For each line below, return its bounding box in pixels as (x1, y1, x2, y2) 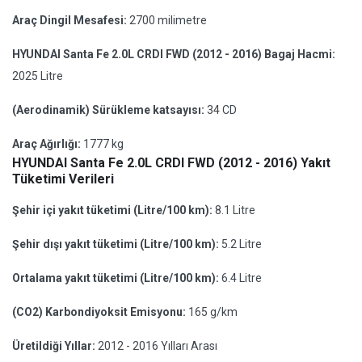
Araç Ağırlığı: (12, 137, 83, 150)
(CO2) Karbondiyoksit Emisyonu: (12, 305, 188, 318)
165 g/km (188, 305, 238, 318)
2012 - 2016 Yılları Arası (98, 339, 217, 352)
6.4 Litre (221, 271, 262, 284)
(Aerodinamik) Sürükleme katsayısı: (12, 103, 207, 116)
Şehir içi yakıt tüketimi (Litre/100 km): (12, 204, 215, 217)
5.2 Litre (221, 238, 262, 250)
